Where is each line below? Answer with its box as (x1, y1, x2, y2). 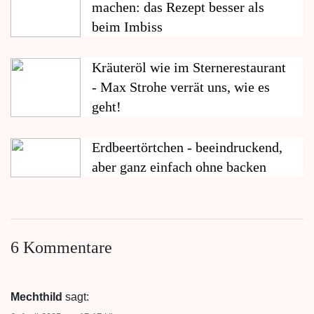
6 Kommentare (11, 238, 112, 257)
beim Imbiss (92, 18, 163, 34)
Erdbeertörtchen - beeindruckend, (92, 139, 282, 155)
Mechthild (11, 290, 62, 303)
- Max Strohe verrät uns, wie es (92, 78, 270, 95)
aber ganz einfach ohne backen (92, 158, 266, 175)
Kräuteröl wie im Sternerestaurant (92, 59, 286, 75)
